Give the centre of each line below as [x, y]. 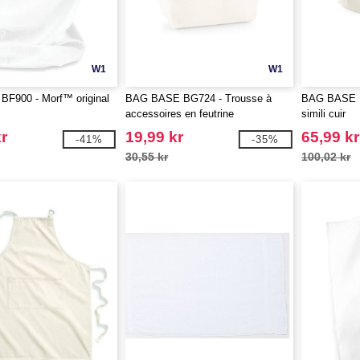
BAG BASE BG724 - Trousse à [198, 98]
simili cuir [324, 114]
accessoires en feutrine [179, 114]
